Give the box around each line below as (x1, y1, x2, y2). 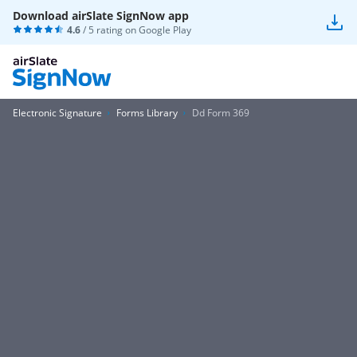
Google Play (139, 23, 191, 37)
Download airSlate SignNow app (13, 8, 189, 23)
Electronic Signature (13, 106, 102, 120)
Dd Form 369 (192, 106, 249, 120)
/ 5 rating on (80, 23, 139, 37)
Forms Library (116, 106, 178, 120)
